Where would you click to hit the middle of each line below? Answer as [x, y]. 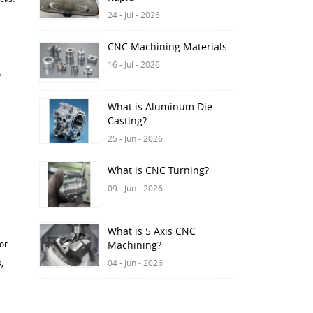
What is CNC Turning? [158, 171]
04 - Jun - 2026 [135, 262]
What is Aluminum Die [160, 107]
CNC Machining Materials [167, 47]
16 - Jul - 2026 [134, 64]
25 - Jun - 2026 [135, 139]
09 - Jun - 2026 [135, 188]
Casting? [127, 121]
